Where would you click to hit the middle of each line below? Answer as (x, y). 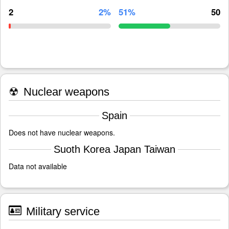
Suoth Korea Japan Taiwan (114, 150)
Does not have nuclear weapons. (62, 133)
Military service (61, 212)
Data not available (38, 166)
